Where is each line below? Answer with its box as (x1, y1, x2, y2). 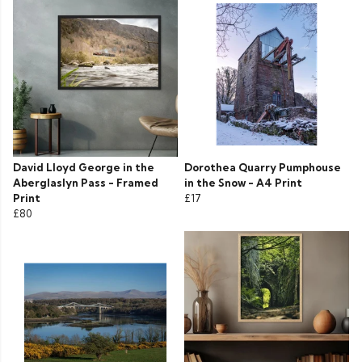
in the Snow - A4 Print (184, 176, 302, 190)
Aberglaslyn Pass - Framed (13, 176, 158, 190)
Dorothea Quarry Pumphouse (184, 161, 341, 175)
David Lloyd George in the (13, 161, 154, 175)
